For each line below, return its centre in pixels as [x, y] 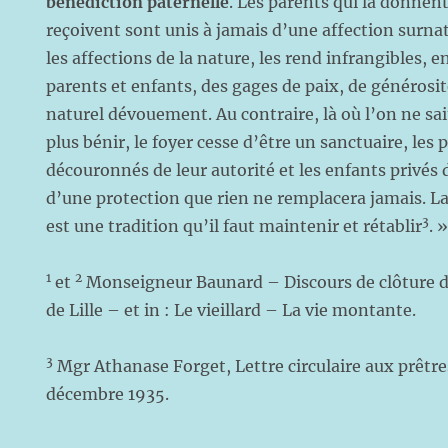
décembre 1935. [108, 394]
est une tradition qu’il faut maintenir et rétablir [234, 226]
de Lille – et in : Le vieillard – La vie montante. [231, 310]
